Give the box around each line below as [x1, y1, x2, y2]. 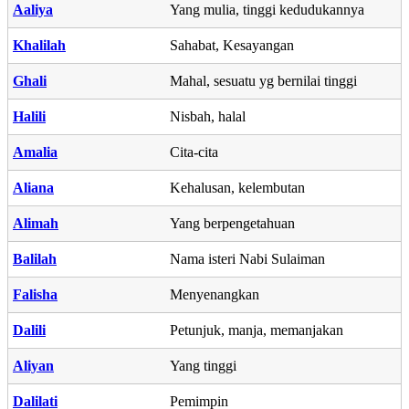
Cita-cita [170, 143, 218, 160]
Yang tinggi [170, 357, 236, 373]
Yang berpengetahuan [170, 215, 295, 231]
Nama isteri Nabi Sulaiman [170, 250, 325, 267]
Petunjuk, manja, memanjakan [170, 321, 343, 338]
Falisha [13, 286, 58, 302]
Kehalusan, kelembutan [170, 179, 305, 195]
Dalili [13, 321, 46, 338]
